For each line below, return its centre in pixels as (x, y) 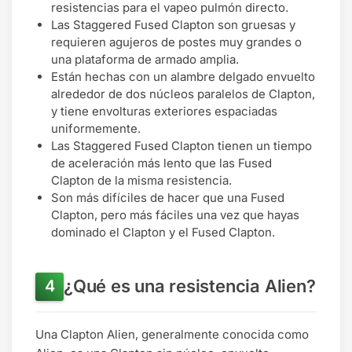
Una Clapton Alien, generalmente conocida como (172, 334)
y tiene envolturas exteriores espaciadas (164, 111)
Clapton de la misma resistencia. (141, 180)
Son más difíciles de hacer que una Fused (168, 197)
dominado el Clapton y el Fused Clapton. (163, 232)
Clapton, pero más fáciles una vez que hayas (175, 214)
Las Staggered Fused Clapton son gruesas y (173, 24)
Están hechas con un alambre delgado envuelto (183, 76)
